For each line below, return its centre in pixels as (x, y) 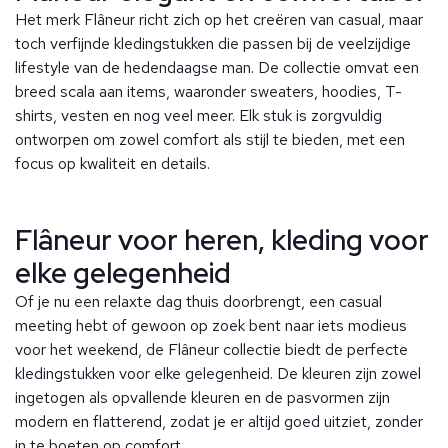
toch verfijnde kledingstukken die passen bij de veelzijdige (213, 44)
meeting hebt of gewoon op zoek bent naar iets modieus (211, 326)
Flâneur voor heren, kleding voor (222, 240)
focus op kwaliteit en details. (112, 164)
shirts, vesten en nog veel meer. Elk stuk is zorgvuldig (198, 116)
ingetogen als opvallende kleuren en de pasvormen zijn (202, 398)
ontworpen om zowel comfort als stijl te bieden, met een (210, 140)
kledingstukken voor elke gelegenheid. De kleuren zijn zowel (218, 374)
